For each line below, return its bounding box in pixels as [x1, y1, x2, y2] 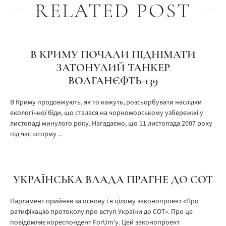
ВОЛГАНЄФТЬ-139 [68, 74, 158, 87]
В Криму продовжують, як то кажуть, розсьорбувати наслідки [10, 97, 202, 107]
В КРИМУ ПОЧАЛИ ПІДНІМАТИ [30, 48, 196, 61]
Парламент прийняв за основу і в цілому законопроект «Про [10, 196, 199, 206]
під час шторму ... [10, 129, 63, 139]
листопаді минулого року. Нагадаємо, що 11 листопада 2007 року [10, 119, 212, 129]
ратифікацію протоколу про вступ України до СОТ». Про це [10, 207, 193, 217]
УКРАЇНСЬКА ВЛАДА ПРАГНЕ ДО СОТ [13, 173, 213, 186]
